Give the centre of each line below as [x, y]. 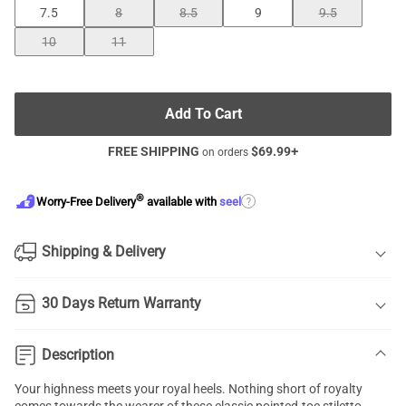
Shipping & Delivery [104, 251]
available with [182, 202]
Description [78, 355]
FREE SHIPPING [154, 151]
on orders [225, 152]
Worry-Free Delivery [86, 202]
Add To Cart [203, 114]
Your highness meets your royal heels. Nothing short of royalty [188, 389]
